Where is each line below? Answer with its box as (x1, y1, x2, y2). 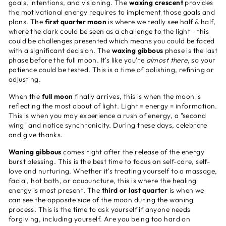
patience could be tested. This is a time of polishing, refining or (9, 65, 214, 74)
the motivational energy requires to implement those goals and (9, 7, 215, 17)
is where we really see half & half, (106, 17, 215, 26)
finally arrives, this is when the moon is (73, 91, 201, 101)
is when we (167, 185, 204, 195)
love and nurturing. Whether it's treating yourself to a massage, (9, 166, 217, 176)
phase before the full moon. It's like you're (9, 55, 146, 65)
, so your (187, 55, 216, 65)
